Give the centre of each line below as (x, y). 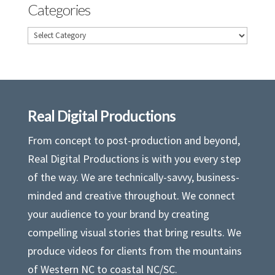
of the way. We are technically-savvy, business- (133, 177)
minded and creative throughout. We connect (131, 195)
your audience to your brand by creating (118, 214)
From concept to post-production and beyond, (134, 140)
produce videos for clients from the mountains (134, 250)
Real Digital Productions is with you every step (134, 158)
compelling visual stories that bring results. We (134, 232)
